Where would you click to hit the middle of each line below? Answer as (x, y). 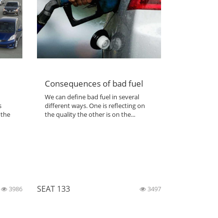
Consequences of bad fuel (94, 83)
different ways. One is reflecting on (95, 105)
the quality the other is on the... (90, 114)
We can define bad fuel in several (92, 97)
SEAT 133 (54, 189)
